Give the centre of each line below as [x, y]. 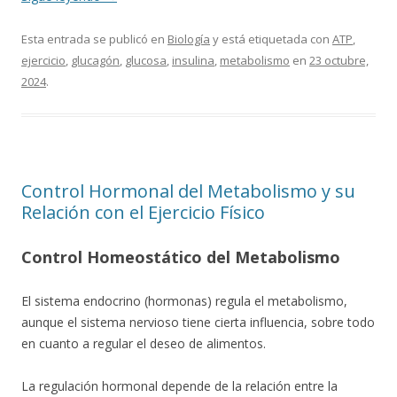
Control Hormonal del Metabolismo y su [188, 191]
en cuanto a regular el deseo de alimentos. [144, 343]
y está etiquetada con [271, 39]
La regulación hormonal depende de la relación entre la [179, 386]
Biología [189, 39]
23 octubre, [339, 60]
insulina [193, 60]
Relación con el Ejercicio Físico [143, 212]
